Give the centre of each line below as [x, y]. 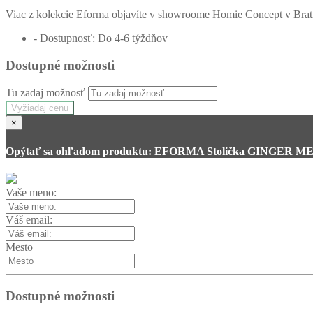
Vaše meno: [31, 192]
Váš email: [29, 219]
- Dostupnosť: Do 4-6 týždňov [101, 38]
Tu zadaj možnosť [45, 93]
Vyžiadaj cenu [40, 108]
